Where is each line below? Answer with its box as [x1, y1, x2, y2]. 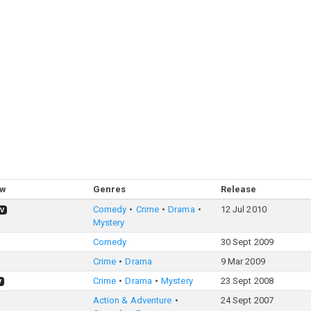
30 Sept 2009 [220, 237, 274, 247]
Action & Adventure [92, 295, 172, 305]
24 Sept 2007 [220, 295, 274, 305]
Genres [92, 184, 126, 194]
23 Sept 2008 [220, 276, 274, 286]
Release [220, 184, 257, 194]
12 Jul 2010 [220, 204, 267, 215]
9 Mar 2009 [220, 256, 265, 267]
